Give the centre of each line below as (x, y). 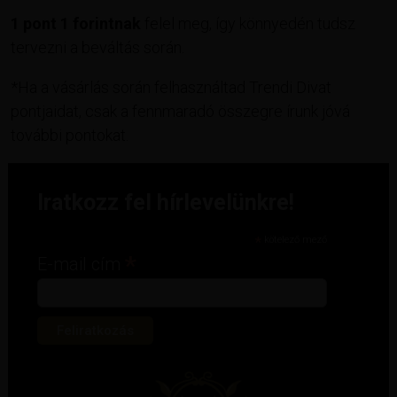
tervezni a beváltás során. (97, 47)
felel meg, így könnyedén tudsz (248, 23)
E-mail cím (82, 264)
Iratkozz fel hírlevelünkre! (166, 202)
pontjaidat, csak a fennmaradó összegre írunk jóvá (180, 111)
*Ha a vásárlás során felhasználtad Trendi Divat (171, 87)
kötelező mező (294, 239)
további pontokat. (70, 135)
